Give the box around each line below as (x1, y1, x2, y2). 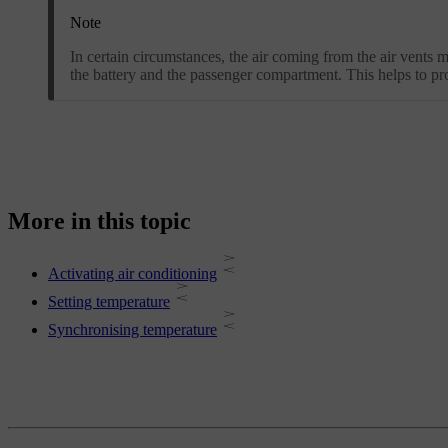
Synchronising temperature (48, 321, 217, 339)
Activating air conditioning (48, 265, 217, 283)
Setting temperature (48, 293, 170, 311)
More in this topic (8, 208, 191, 235)
